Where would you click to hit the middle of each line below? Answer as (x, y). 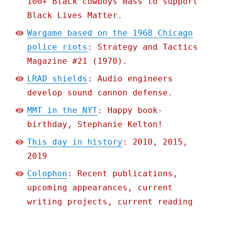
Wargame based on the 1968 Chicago (110, 33)
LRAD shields (58, 78)
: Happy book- (130, 110)
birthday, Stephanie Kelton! (95, 124)
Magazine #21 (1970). (78, 61)
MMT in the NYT (63, 110)
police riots (58, 47)
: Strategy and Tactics (143, 47)
